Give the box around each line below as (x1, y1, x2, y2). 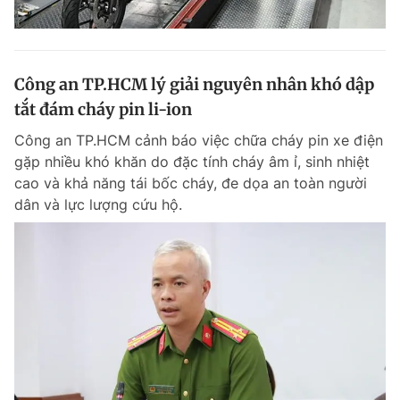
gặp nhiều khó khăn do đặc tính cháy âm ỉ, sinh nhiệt (14, 153, 370, 171)
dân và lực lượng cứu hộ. (14, 196, 182, 213)
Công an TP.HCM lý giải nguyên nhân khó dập (14, 74, 374, 95)
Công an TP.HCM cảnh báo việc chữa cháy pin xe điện (14, 131, 383, 149)
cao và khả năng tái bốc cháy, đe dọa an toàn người (14, 174, 367, 192)
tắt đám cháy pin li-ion (14, 99, 192, 120)
